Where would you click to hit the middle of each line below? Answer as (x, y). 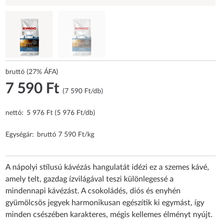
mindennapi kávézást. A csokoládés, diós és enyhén (93, 191)
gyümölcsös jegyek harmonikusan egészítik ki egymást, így (105, 203)
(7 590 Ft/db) (83, 92)
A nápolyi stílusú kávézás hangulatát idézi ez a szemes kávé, (108, 167)
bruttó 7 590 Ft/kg (66, 135)
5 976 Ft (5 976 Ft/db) (61, 113)
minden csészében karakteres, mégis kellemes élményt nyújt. (109, 215)
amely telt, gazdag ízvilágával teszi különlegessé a (90, 179)
